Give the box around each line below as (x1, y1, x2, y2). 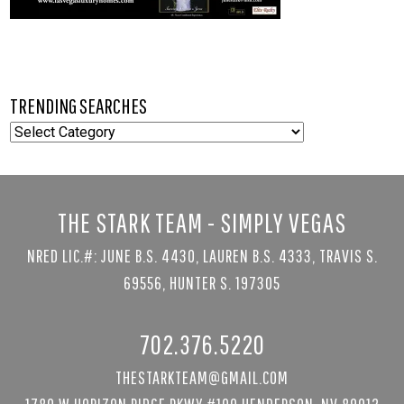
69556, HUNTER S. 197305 (124, 271, 280, 293)
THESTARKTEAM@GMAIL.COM (115, 366, 289, 388)
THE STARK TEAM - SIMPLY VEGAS (58, 206, 346, 238)
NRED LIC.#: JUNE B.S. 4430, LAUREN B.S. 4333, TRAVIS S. (26, 244, 378, 266)
